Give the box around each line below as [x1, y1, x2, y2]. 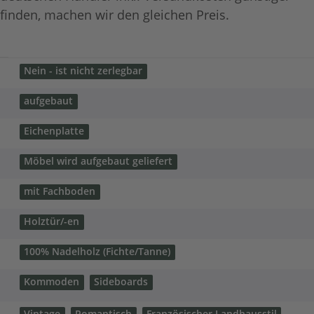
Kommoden [24, 275, 80, 289]
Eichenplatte [24, 125, 85, 138]
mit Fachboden [24, 185, 96, 198]
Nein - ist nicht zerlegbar [24, 64, 143, 78]
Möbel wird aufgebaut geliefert [24, 155, 173, 168]
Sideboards [94, 275, 149, 289]
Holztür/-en [24, 215, 80, 228]
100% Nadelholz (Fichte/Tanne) [24, 245, 171, 259]
